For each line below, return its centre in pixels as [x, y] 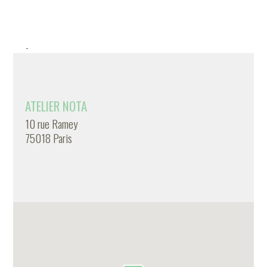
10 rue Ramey [52, 124]
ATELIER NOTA [56, 106]
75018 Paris [49, 138]
